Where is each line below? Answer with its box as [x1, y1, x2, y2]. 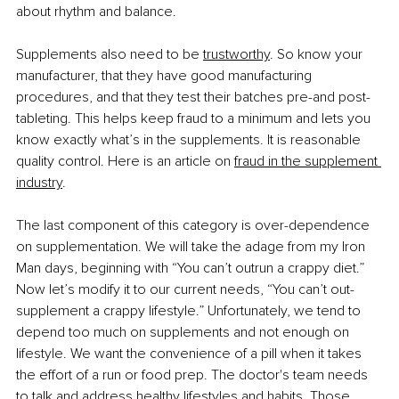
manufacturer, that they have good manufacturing [16, 67, 315, 85]
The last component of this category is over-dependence [16, 216, 373, 235]
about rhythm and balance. [16, 3, 176, 21]
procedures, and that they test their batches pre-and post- [16, 88, 370, 107]
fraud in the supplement [234, 152, 381, 171]
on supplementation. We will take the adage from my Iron [16, 238, 369, 256]
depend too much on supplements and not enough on [16, 323, 353, 342]
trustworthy [203, 45, 270, 64]
